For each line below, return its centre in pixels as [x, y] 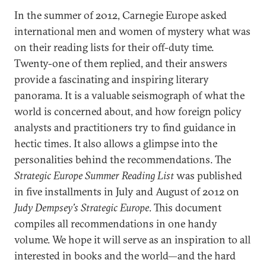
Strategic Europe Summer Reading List [94, 175]
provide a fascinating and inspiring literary [112, 79]
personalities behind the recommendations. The [123, 159]
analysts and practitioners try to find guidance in [125, 127]
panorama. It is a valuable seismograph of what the [129, 95]
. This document [185, 208]
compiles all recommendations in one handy [116, 224]
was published [208, 175]
